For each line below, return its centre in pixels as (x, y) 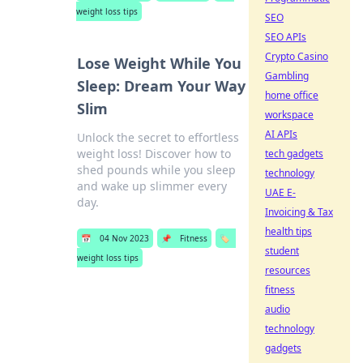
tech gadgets (294, 154)
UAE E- (280, 192)
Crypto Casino (297, 56)
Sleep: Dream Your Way (162, 86)
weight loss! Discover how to (154, 154)
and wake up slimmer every (152, 186)
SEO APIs (286, 37)
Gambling (287, 76)
